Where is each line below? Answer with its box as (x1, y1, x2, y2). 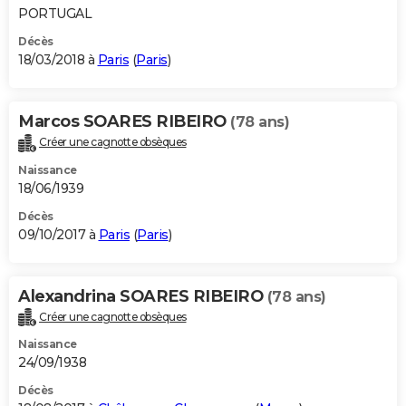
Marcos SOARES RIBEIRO (18, 111, 230, 131)
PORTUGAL (18, 5, 92, 22)
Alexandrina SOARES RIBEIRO (18, 285, 267, 306)
